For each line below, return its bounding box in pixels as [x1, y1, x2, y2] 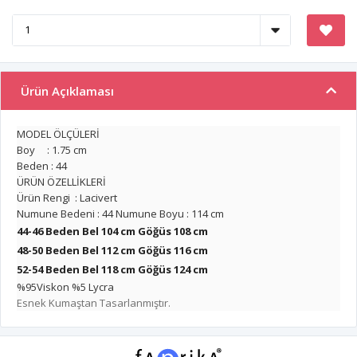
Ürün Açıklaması [21, 82, 114, 99]
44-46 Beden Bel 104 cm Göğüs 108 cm [17, 223, 208, 238]
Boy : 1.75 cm [17, 142, 87, 157]
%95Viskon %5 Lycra [17, 279, 114, 294]
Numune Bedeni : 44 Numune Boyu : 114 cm [17, 206, 224, 221]
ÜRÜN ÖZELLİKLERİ [17, 174, 106, 189]
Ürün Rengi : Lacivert [17, 190, 117, 205]
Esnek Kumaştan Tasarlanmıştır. [17, 295, 171, 310]
